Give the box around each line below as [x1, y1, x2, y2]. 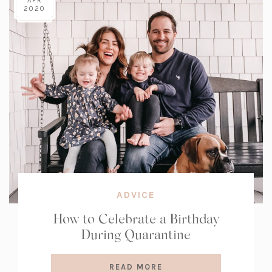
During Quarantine [81, 226, 191, 242]
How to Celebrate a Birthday [53, 210, 219, 226]
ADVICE [117, 189, 155, 200]
